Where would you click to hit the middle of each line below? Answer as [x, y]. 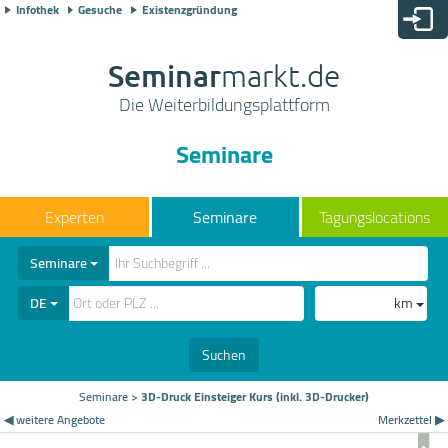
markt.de [280, 75]
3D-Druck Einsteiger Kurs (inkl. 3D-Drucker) [255, 396]
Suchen [224, 354]
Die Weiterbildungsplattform [224, 104]
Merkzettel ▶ [410, 419]
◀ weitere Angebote [55, 419]
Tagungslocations [375, 217]
